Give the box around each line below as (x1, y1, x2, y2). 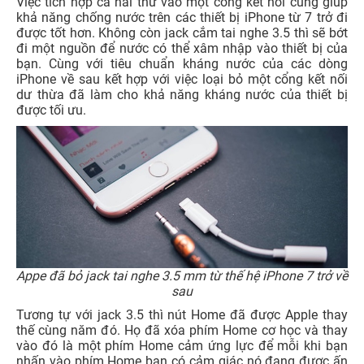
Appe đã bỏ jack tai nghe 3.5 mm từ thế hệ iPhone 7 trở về (16, 268, 348, 284)
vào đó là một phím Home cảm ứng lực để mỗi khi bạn (16, 338, 348, 354)
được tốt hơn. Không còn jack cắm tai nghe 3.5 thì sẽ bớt (16, 25, 348, 41)
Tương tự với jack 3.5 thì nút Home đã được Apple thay (16, 307, 348, 323)
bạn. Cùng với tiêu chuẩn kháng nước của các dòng (16, 56, 348, 72)
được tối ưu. (16, 102, 86, 119)
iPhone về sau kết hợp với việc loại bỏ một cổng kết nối (16, 71, 348, 88)
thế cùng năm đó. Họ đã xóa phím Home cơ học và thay (16, 323, 348, 339)
